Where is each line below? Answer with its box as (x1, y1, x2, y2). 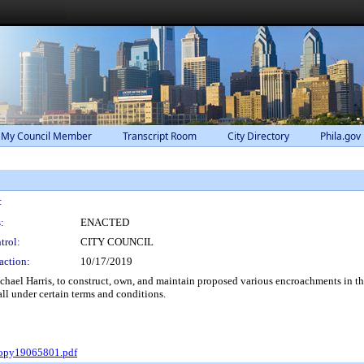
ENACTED (80, 216, 129, 228)
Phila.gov (320, 129, 361, 143)
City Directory (227, 129, 289, 143)
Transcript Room (123, 129, 197, 143)
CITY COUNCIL (80, 236, 154, 248)
